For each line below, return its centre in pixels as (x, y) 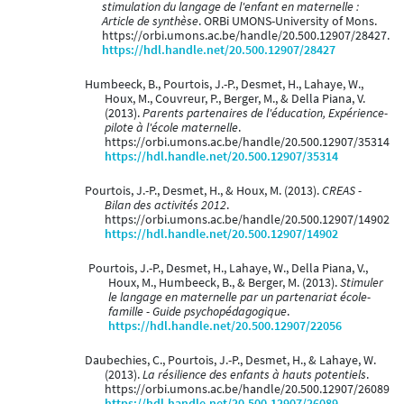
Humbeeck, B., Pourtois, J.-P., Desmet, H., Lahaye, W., (224, 85)
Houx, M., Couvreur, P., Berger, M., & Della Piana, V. (235, 99)
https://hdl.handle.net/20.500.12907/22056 (225, 326)
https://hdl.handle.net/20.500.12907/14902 (221, 234)
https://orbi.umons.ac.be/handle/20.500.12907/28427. (246, 36)
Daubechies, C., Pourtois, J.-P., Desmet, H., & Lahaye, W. (230, 361)
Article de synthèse (150, 22)
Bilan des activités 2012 (165, 206)
